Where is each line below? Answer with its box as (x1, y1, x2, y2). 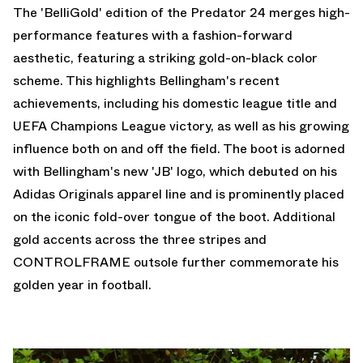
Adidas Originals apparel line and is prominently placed (13, 184, 344, 203)
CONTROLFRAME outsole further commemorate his (13, 252, 339, 271)
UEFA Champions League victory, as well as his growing (13, 116, 349, 135)
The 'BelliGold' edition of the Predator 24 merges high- (13, 2, 350, 22)
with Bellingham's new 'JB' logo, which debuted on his (13, 161, 337, 181)
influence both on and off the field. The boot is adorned (13, 139, 345, 158)
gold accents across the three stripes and (13, 229, 267, 249)
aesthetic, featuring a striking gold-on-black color (13, 48, 318, 67)
